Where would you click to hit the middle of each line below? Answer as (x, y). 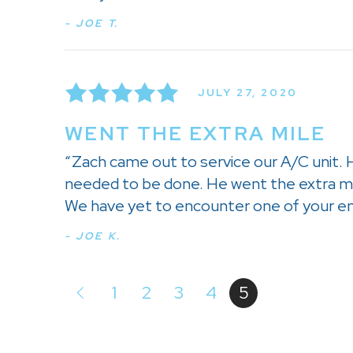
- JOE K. (93, 236)
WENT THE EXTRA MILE (195, 134)
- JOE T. (92, 24)
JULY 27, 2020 (248, 92)
